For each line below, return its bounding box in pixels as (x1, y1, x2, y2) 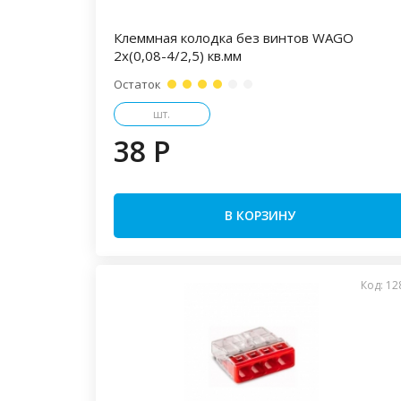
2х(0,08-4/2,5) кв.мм (114, 47, 242, 64)
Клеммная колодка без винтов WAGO (114, 29, 354, 47)
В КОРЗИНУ (225, 207, 296, 224)
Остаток (114, 76, 161, 92)
